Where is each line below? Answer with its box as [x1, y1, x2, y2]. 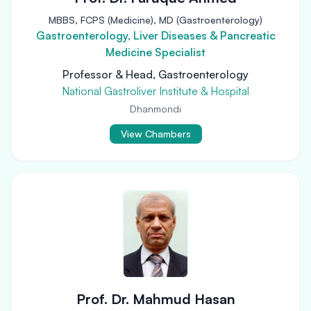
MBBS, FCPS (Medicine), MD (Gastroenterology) [49, 14, 262, 26]
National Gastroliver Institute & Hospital [62, 84, 249, 98]
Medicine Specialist [106, 45, 205, 59]
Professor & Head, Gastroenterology [62, 67, 249, 81]
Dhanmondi [130, 103, 181, 115]
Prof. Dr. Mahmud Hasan [76, 290, 235, 308]
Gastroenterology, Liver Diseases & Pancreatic [35, 28, 276, 42]
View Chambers [120, 128, 191, 140]
